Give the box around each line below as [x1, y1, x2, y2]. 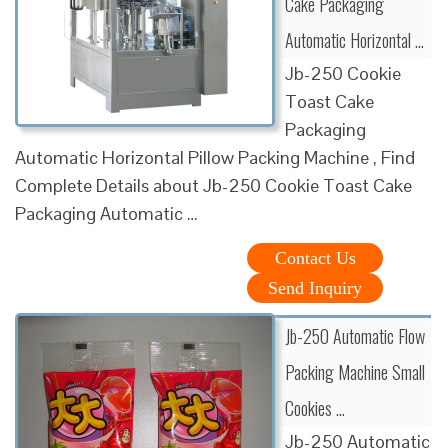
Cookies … [285, 394, 345, 421]
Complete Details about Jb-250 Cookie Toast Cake [15, 173, 412, 197]
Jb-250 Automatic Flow [285, 322, 425, 349]
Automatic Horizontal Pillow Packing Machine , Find [15, 145, 415, 169]
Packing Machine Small [285, 358, 425, 385]
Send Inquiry [268, 277, 362, 298]
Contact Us [274, 247, 356, 268]
